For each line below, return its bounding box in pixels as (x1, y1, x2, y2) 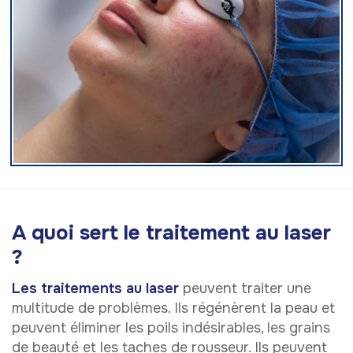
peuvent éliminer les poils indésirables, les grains (12, 319, 330, 337)
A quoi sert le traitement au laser (12, 219, 331, 246)
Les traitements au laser (12, 280, 179, 298)
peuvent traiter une (179, 280, 311, 298)
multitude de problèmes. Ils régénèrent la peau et (12, 299, 335, 318)
